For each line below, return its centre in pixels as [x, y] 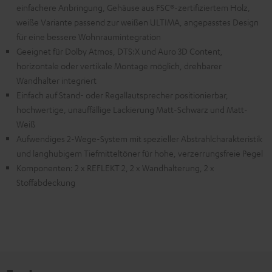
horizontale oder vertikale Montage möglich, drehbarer [119, 65]
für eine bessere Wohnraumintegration [89, 36]
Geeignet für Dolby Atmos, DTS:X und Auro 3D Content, [120, 51]
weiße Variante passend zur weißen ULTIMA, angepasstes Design [138, 22]
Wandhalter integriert [56, 80]
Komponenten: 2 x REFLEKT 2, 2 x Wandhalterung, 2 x [115, 167]
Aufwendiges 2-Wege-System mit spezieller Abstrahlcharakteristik [139, 138]
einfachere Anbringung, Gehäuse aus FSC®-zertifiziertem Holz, [133, 7]
